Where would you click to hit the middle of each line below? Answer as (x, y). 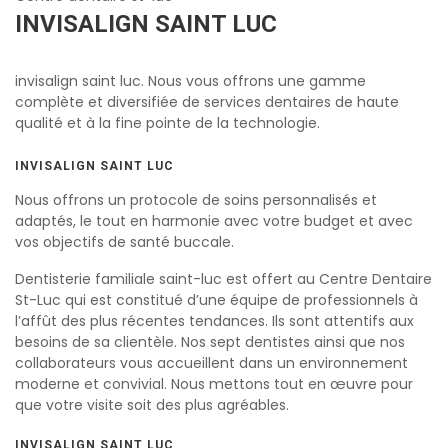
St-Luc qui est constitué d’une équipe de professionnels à (216, 299)
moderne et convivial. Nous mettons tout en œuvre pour (214, 383)
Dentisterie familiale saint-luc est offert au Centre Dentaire (223, 278)
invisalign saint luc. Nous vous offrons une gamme (190, 80)
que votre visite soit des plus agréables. (152, 404)
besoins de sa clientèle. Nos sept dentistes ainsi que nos (210, 341)
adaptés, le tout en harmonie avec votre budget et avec (214, 220)
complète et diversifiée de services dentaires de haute (207, 101)
